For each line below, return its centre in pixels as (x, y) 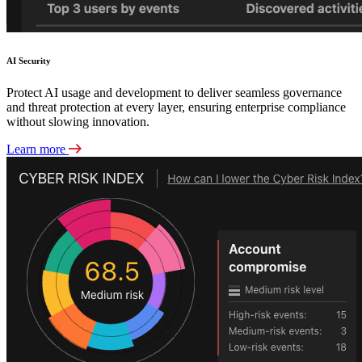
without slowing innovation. (78, 122)
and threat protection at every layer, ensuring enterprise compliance (176, 107)
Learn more (38, 149)
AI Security (29, 61)
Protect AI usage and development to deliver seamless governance (174, 93)
